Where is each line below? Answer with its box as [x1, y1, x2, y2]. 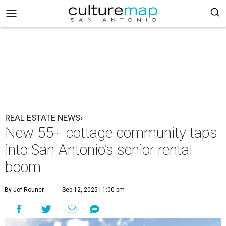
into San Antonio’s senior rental [5, 141, 193, 158]
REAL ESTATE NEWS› [5, 112, 83, 123]
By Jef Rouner [5, 186, 44, 193]
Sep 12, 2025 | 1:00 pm [62, 186, 125, 193]
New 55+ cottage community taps [5, 124, 217, 141]
